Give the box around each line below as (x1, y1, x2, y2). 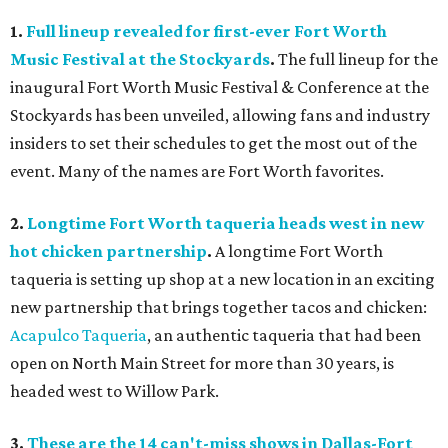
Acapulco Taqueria (10, 325, 147, 345)
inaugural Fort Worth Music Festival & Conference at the (10, 77, 429, 97)
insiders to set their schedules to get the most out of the (10, 133, 417, 153)
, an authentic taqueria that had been (147, 325, 421, 345)
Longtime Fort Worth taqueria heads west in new (27, 213, 424, 233)
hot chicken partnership (10, 241, 207, 261)
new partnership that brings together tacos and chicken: (10, 297, 427, 317)
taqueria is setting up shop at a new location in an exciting (10, 269, 435, 289)
